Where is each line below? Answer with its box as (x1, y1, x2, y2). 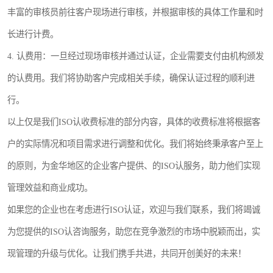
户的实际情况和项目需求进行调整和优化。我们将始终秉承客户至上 (7, 139, 263, 149)
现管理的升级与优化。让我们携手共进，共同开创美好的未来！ (7, 249, 246, 258)
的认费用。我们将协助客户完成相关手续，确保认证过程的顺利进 (7, 73, 255, 83)
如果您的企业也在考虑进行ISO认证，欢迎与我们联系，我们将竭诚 (7, 205, 260, 214)
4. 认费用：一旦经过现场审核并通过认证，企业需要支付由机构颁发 (7, 51, 264, 61)
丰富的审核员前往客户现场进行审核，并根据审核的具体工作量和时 (7, 7, 263, 17)
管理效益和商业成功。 (7, 183, 93, 193)
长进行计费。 (7, 29, 58, 39)
